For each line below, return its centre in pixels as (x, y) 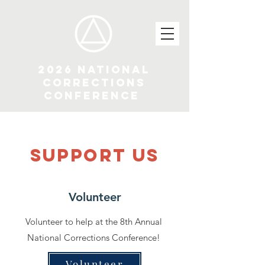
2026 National (94, 70)
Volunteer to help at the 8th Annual (94, 222)
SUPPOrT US (95, 155)
